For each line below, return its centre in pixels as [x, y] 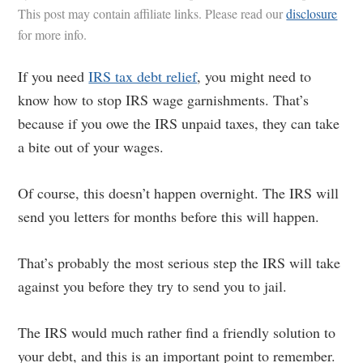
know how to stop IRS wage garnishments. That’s [164, 100]
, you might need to [254, 76]
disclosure [312, 13]
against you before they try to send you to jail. [153, 286]
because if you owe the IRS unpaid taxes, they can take [179, 123]
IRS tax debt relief [143, 76]
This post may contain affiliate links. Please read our [152, 13]
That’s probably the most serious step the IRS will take [179, 263]
